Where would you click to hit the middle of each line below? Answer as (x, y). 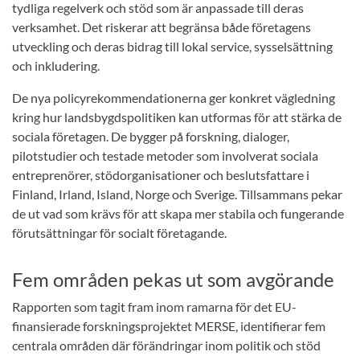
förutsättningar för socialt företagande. (121, 233)
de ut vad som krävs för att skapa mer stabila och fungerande (178, 214)
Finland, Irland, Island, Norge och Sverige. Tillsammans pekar (177, 194)
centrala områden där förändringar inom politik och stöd (166, 346)
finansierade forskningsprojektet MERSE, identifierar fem (169, 326)
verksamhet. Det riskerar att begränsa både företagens (162, 27)
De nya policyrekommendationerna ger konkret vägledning (174, 98)
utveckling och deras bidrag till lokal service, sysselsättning (172, 47)
